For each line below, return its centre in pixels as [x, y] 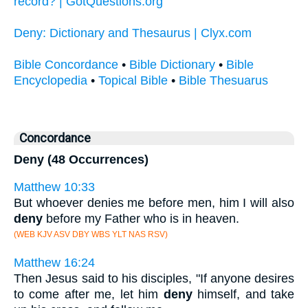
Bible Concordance [66, 64]
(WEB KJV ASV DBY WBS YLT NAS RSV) [91, 235]
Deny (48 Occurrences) [81, 159]
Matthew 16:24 [54, 263]
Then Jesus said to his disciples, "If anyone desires [154, 278]
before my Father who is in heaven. [141, 219]
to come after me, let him [89, 294]
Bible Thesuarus [223, 80]
